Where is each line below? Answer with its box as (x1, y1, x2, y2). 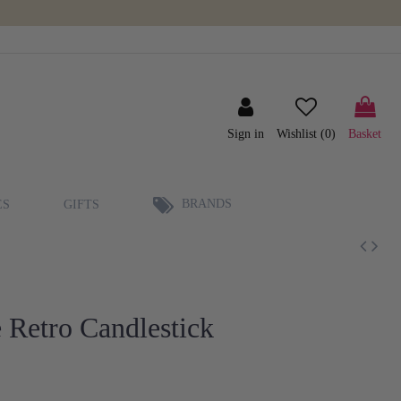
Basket (348, 127, 381, 141)
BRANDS (178, 196, 232, 210)
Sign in (227, 127, 264, 141)
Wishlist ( (277, 127, 325, 141)
